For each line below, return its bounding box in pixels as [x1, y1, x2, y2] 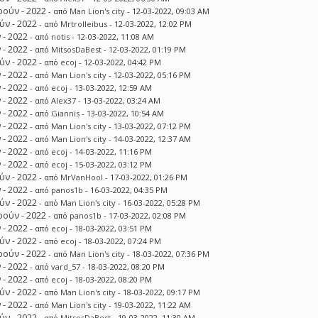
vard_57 [51, 261, 81, 272]
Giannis [51, 108, 80, 119]
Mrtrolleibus [60, 18, 108, 29]
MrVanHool [60, 172, 104, 182]
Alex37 [51, 95, 77, 106]
